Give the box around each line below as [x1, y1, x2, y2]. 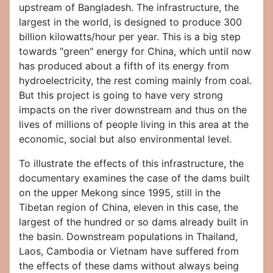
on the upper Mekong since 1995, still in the [19, 186, 221, 199]
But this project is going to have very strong [19, 89, 223, 102]
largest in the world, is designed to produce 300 [19, 16, 242, 29]
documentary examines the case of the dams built [19, 172, 250, 185]
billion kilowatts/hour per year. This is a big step [19, 30, 241, 43]
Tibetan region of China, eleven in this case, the [19, 201, 238, 214]
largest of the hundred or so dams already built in [19, 216, 248, 229]
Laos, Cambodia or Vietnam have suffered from [19, 245, 239, 258]
